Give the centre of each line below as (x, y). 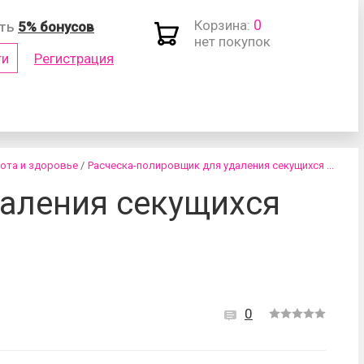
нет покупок (232, 41)
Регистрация (74, 58)
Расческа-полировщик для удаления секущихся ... (211, 165)
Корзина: (222, 25)
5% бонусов (56, 27)
